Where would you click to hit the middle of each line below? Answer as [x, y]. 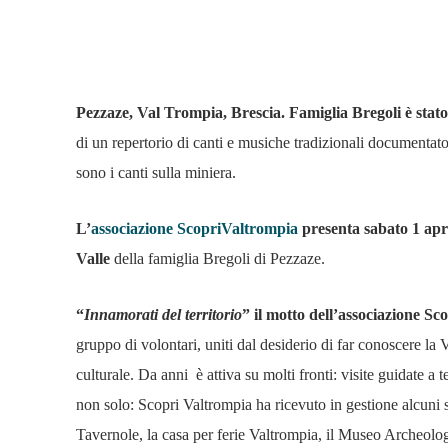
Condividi [148, 49]
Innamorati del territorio [163, 315]
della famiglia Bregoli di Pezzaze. [217, 259]
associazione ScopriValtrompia [194, 229]
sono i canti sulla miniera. [156, 173]
